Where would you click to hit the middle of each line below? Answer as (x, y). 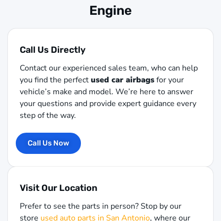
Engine (110, 11)
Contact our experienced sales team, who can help (109, 68)
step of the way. (48, 116)
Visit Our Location (58, 188)
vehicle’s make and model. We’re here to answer (107, 92)
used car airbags (123, 80)
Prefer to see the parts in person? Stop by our (101, 206)
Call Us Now (48, 143)
